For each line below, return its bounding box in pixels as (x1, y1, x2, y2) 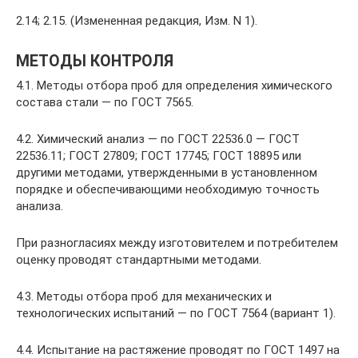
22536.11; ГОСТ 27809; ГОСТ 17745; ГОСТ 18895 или (16, 149, 301, 163)
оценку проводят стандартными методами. (16, 253, 261, 267)
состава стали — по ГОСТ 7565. (16, 95, 193, 109)
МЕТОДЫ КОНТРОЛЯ (16, 52, 173, 71)
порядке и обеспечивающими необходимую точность (16, 182, 320, 197)
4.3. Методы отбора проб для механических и (16, 289, 272, 304)
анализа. (16, 199, 63, 213)
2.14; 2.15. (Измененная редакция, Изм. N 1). (16, 14, 257, 28)
